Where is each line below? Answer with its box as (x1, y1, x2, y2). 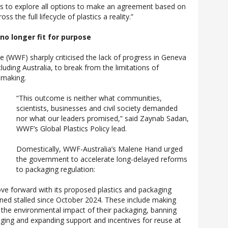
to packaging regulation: (16, 164, 95, 174)
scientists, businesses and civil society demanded (16, 103, 178, 113)
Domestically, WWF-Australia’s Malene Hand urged (16, 144, 183, 154)
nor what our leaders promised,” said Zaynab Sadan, (16, 113, 189, 123)
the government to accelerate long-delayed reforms (16, 154, 187, 164)
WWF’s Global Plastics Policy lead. (16, 124, 127, 133)
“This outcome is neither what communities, (16, 93, 162, 103)
